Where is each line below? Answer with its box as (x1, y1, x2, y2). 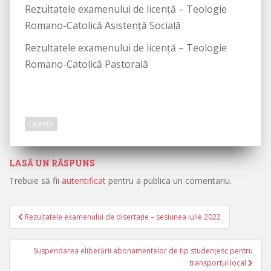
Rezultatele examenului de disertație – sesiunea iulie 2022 (25, 212, 221, 222)
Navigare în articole (9, 216, 154, 235)
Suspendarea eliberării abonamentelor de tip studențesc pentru (33, 246, 253, 256)
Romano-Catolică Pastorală (25, 57, 148, 71)
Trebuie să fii (9, 175, 62, 186)
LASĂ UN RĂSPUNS (9, 157, 95, 169)
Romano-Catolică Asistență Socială (25, 19, 181, 32)
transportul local (189, 258, 248, 268)
